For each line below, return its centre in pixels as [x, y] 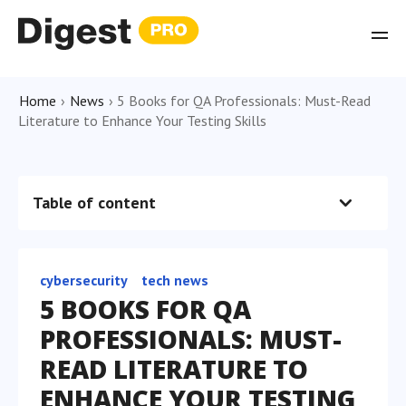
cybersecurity [84, 280]
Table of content [94, 203]
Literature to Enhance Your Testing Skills [142, 121]
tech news [175, 280]
